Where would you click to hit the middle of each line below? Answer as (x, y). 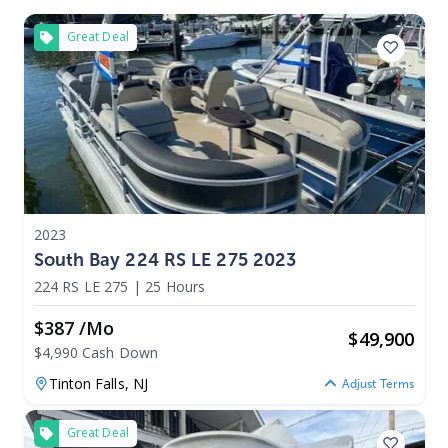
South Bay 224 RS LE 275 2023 (165, 259)
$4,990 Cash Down (96, 352)
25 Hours (175, 286)
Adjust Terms (378, 384)
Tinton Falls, (90, 383)
